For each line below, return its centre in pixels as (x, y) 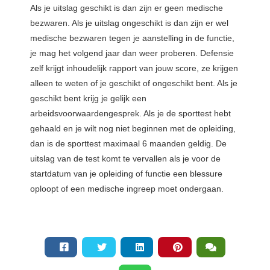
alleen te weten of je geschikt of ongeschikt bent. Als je (134, 83)
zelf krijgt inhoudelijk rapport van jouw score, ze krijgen (134, 68)
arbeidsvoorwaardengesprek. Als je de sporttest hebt (130, 113)
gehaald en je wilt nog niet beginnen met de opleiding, (133, 128)
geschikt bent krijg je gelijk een (88, 98)
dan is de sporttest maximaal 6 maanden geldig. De (128, 143)
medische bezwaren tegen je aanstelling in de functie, (132, 38)
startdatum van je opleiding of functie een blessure (126, 173)
